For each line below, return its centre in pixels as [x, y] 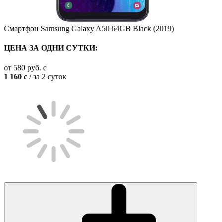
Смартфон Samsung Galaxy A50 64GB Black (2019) [89, 28]
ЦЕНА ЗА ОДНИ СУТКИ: [51, 48]
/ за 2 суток [47, 76]
